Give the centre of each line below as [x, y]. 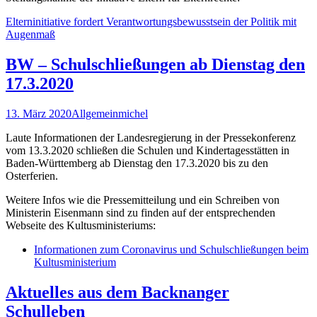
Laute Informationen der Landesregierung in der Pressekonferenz [151, 137]
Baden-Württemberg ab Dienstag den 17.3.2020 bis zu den [137, 163]
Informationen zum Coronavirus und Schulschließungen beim [171, 249]
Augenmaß [30, 35]
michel [133, 113]
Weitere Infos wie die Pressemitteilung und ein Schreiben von [143, 200]
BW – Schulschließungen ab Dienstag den [155, 64]
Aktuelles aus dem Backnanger [117, 292]
